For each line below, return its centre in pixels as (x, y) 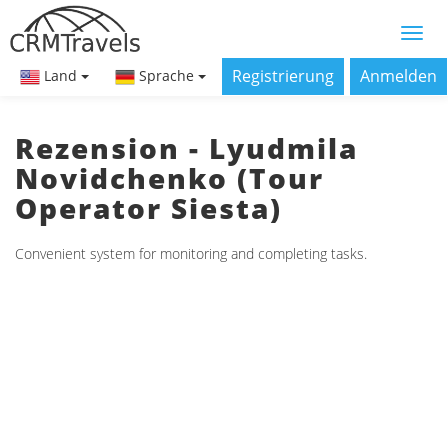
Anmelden (398, 76)
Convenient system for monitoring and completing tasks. (191, 253)
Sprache (166, 76)
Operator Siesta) (148, 208)
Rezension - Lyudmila (186, 148)
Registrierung (283, 76)
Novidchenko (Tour (169, 178)
